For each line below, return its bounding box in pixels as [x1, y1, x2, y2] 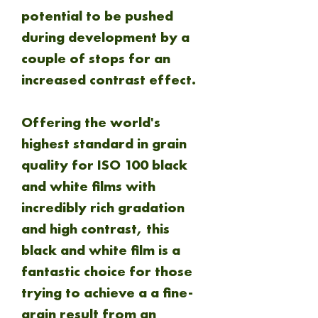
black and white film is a [21, 241, 180, 259]
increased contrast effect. [21, 70, 199, 89]
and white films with [21, 177, 155, 195]
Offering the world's [21, 113, 160, 131]
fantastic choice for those [21, 262, 192, 280]
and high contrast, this [21, 219, 170, 238]
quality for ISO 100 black [21, 155, 187, 174]
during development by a [21, 28, 190, 46]
